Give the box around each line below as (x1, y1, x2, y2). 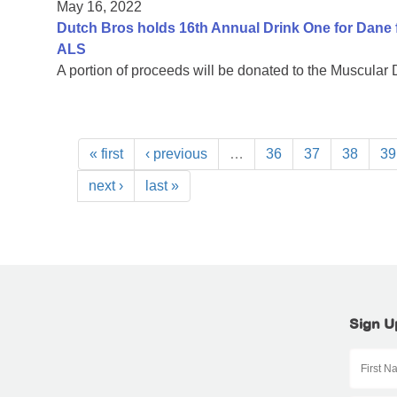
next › (89, 178, 123, 194)
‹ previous (145, 146, 207, 162)
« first (90, 146, 123, 162)
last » (145, 178, 179, 194)
